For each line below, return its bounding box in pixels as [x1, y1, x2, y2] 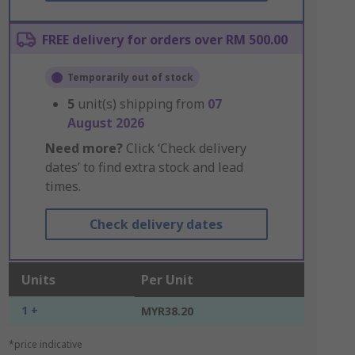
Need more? [44, 139, 123, 157]
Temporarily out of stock [67, 71, 193, 84]
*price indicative [8, 338, 82, 351]
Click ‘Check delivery [122, 139, 246, 157]
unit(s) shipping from [77, 95, 208, 113]
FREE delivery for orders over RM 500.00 [41, 31, 288, 48]
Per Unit [140, 271, 193, 288]
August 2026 [67, 114, 144, 132]
